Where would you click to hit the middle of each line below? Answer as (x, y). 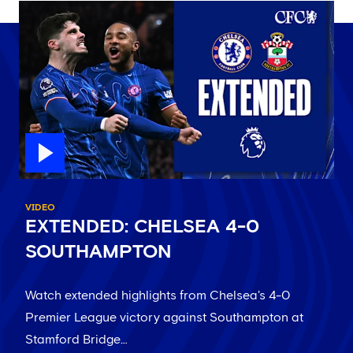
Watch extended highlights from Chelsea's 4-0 (158, 295)
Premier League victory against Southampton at (164, 317)
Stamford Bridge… (76, 339)
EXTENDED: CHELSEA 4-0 (142, 227)
